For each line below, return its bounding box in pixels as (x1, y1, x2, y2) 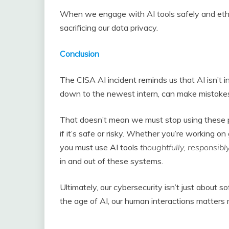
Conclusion (60, 49, 99, 59)
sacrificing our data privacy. (60, 22, 158, 33)
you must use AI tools (60, 142, 140, 153)
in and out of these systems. (60, 156, 163, 167)
